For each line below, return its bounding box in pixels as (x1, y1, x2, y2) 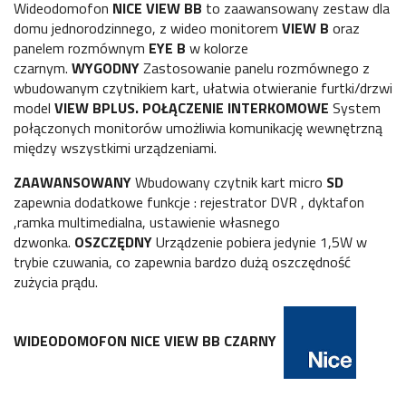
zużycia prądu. (14, 271, 98, 294)
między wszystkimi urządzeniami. (14, 137, 220, 159)
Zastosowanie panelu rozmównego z (140, 57, 370, 80)
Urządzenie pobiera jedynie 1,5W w (152, 231, 367, 254)
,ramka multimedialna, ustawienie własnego (14, 211, 280, 234)
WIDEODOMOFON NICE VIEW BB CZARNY (14, 330, 284, 353)
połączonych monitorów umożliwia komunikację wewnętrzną (14, 117, 382, 140)
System (329, 97, 381, 120)
